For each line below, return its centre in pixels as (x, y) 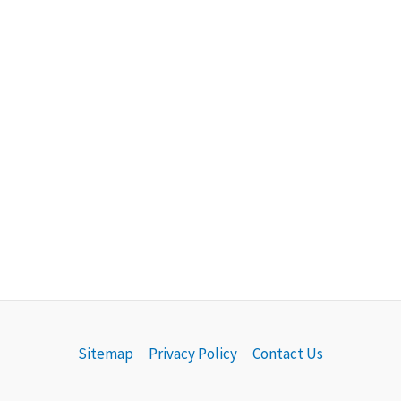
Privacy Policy (192, 353)
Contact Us (287, 353)
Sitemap (105, 353)
